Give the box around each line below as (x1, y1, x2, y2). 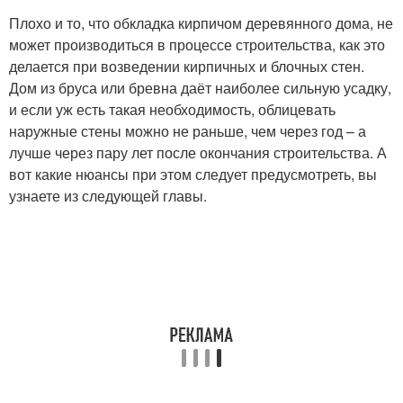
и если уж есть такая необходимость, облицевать (9, 99, 336, 120)
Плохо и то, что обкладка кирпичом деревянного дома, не (9, 13, 393, 33)
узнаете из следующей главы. (9, 185, 207, 206)
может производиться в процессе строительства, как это (9, 34, 385, 55)
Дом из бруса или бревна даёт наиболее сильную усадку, (9, 77, 391, 98)
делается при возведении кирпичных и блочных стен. (9, 56, 364, 76)
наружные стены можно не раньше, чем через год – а (9, 121, 366, 141)
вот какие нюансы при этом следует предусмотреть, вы (9, 164, 377, 184)
